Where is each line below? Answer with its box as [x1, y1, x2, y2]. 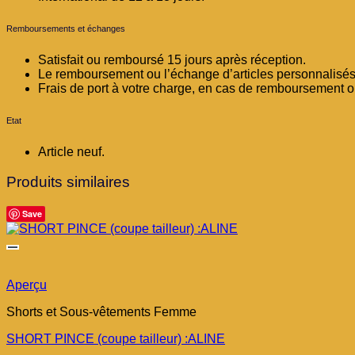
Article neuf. [38, 144, 105, 158]
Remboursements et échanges [6, 23, 125, 33]
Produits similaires [6, 174, 130, 191]
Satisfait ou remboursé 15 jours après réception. [38, 52, 306, 67]
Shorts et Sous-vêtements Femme [6, 305, 197, 319]
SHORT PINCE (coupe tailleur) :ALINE [6, 332, 225, 346]
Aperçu [6, 278, 47, 292]
